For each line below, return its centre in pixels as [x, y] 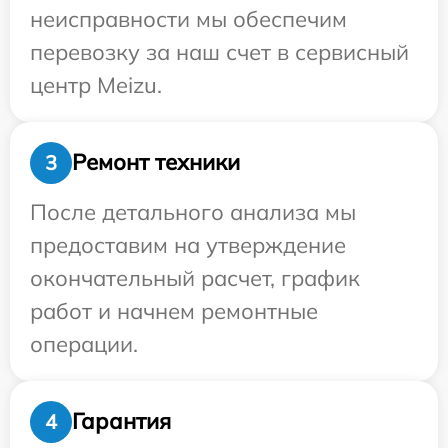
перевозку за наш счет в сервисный [219, 51]
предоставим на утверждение [188, 244]
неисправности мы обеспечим [188, 18]
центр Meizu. [96, 84]
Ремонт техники [156, 162]
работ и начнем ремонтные [174, 310]
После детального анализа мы [193, 211]
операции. [84, 343]
